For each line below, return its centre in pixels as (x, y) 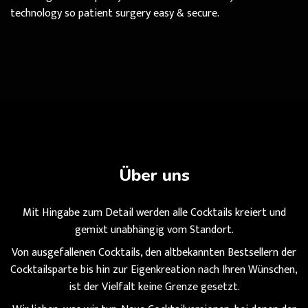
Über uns (154, 175)
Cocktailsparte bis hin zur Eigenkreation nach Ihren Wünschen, (154, 269)
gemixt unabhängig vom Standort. (154, 230)
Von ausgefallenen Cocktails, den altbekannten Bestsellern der (154, 252)
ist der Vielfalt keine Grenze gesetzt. (154, 287)
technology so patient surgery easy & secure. (115, 13)
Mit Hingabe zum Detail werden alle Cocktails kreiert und (154, 212)
